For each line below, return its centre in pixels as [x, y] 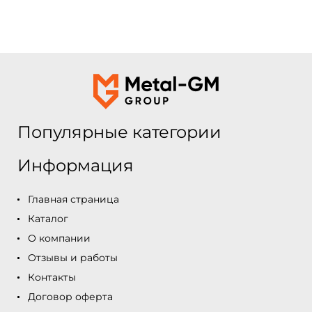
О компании [59, 238]
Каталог [48, 219]
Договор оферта [70, 297]
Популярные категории [119, 132]
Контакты [52, 277]
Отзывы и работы [73, 258]
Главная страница [73, 199]
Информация [76, 165]
